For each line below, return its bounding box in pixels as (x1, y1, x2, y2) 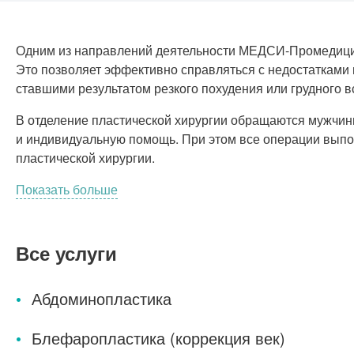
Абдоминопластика (32, 287, 171, 311)
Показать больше (16, 180, 118, 199)
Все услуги (16, 239, 117, 267)
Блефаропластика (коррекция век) (32, 326, 285, 350)
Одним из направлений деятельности (16, 41, 239, 60)
